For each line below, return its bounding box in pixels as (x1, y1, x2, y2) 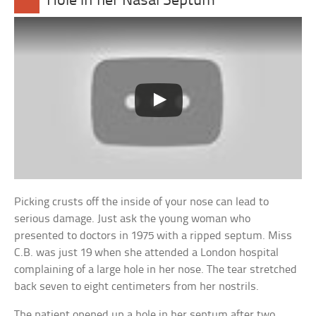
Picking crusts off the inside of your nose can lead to (14, 195, 269, 208)
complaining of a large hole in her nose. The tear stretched (14, 263, 298, 276)
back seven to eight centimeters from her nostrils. (14, 280, 260, 293)
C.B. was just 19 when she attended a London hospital (14, 246, 279, 259)
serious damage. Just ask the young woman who (14, 212, 251, 225)
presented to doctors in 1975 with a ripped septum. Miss (14, 229, 293, 242)
